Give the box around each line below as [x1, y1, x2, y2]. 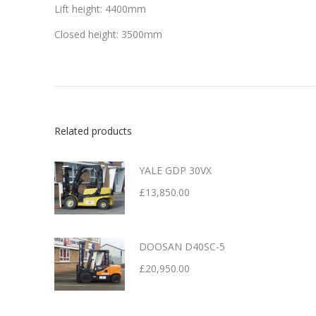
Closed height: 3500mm [54, 28, 162, 41]
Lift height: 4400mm [54, 2, 146, 16]
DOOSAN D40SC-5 [139, 240, 225, 253]
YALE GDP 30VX [139, 164, 212, 177]
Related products [54, 124, 132, 138]
